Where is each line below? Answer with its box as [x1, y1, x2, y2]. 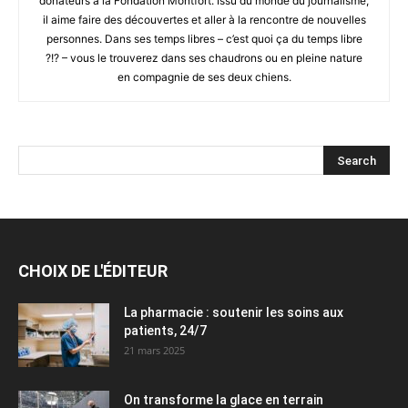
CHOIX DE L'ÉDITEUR [18, 260, 168, 280]
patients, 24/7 [124, 322, 207, 338]
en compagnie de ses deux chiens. [117, 69, 291, 84]
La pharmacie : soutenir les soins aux [124, 304, 343, 320]
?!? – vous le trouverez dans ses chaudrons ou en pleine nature [46, 50, 362, 65]
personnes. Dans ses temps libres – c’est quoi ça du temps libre [46, 31, 362, 46]
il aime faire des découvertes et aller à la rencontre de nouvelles [42, 12, 366, 26]
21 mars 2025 [124, 342, 185, 357]
